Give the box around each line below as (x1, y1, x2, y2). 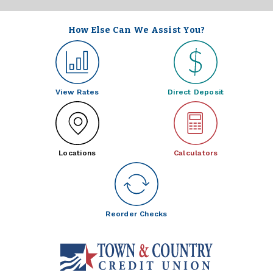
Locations (58, 149, 96, 158)
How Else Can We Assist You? (68, 25, 205, 36)
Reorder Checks (105, 210, 168, 219)
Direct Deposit (168, 88, 224, 97)
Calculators (173, 149, 218, 158)
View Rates (55, 88, 99, 97)
